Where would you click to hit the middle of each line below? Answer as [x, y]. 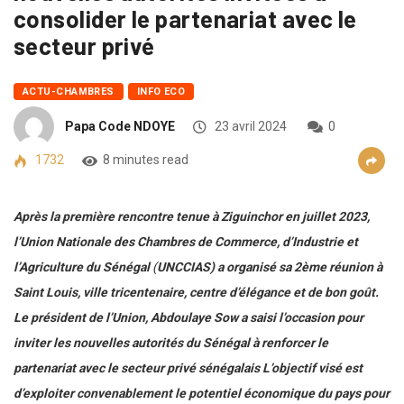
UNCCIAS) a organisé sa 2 [229, 267]
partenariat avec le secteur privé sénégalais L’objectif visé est [188, 368]
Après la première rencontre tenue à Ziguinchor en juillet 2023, [192, 217]
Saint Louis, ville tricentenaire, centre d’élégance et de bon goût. [196, 293]
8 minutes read [146, 160]
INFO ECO [161, 92]
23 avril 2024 [249, 126]
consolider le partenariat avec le [185, 19]
